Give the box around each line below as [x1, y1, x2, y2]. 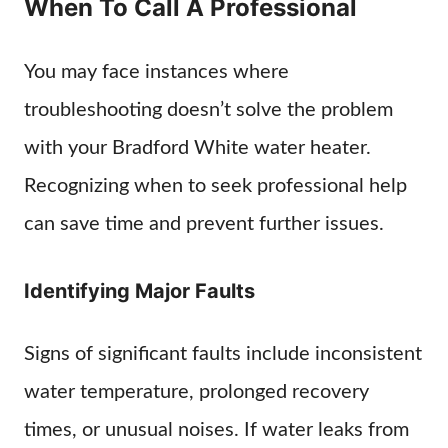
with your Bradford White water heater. [24, 138, 371, 158]
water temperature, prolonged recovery [24, 382, 369, 402]
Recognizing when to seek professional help [24, 176, 407, 196]
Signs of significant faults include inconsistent [24, 344, 422, 364]
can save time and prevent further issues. [24, 214, 384, 234]
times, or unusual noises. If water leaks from [24, 420, 409, 440]
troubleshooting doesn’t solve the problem [24, 100, 393, 120]
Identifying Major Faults [24, 279, 255, 303]
